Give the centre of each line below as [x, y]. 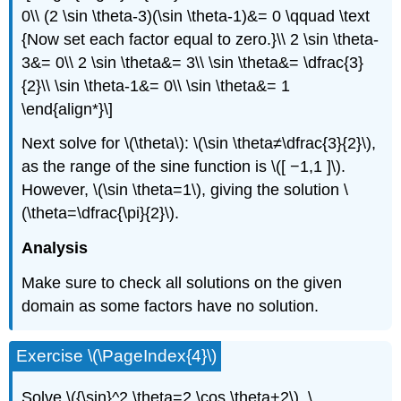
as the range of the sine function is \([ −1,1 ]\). [184, 167]
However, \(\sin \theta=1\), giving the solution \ [185, 190]
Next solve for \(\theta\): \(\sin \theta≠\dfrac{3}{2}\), [199, 144]
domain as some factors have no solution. [171, 306]
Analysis [55, 248]
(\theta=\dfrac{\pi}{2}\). [101, 213]
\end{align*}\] [68, 109]
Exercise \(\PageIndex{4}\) [117, 356]
